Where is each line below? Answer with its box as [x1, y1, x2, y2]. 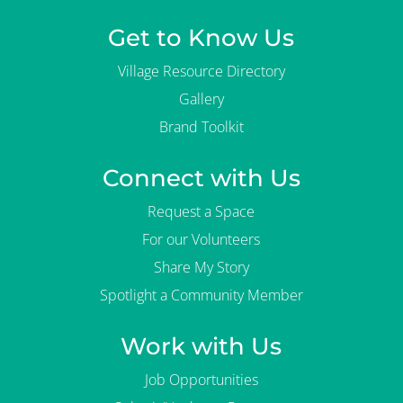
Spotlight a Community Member [99, 285, 303, 306]
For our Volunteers [142, 229, 261, 250]
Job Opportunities [144, 370, 258, 390]
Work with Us [121, 332, 282, 362]
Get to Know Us [108, 23, 295, 53]
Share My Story [153, 257, 249, 278]
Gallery [178, 89, 224, 110]
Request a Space [148, 201, 255, 222]
